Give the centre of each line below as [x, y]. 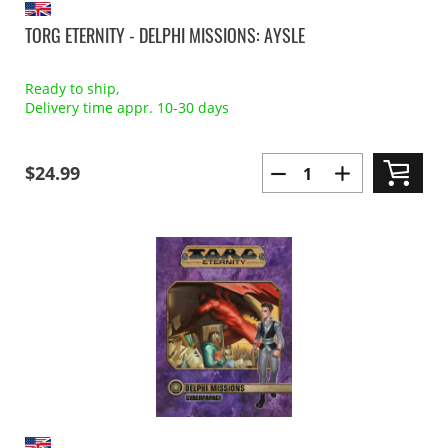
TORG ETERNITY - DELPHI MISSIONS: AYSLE [165, 35]
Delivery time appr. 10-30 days [127, 107]
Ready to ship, [72, 88]
